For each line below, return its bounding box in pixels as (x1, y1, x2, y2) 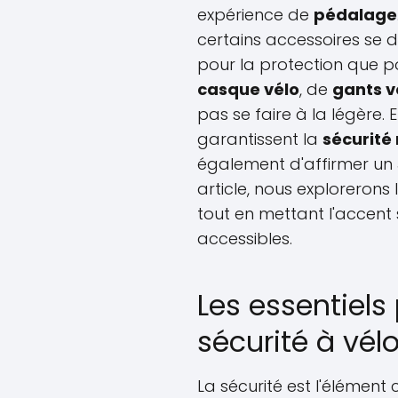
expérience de (197, 4, 314, 26)
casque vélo (197, 78, 299, 100)
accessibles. (197, 227, 292, 250)
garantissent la (197, 128, 322, 150)
